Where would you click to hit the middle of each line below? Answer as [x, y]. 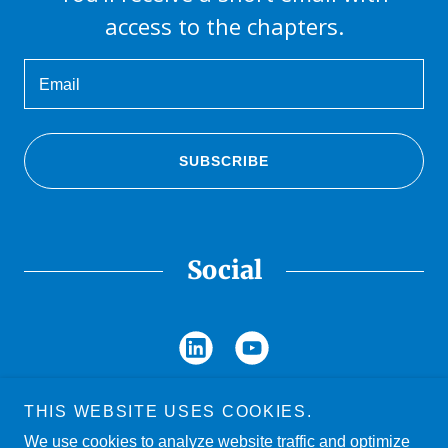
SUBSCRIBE [224, 161]
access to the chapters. [224, 26]
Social [224, 270]
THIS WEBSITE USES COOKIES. [168, 411]
